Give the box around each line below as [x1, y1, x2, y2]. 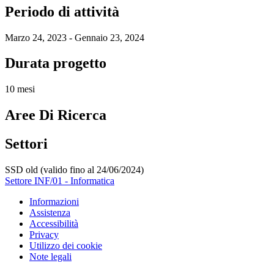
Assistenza [29, 207, 70, 218]
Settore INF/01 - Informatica [5, 176, 114, 187]
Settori [5, 136, 48, 152]
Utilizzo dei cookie [29, 240, 102, 251]
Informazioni [29, 196, 79, 207]
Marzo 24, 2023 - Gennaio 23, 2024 [5, 32, 144, 43]
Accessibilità [29, 218, 78, 229]
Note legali [29, 251, 72, 262]
